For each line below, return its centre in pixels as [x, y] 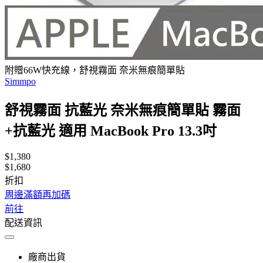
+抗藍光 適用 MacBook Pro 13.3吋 [111, 131]
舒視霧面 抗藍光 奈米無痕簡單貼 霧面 [123, 110]
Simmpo [20, 81]
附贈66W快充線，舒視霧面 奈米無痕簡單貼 [95, 70]
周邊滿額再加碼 [38, 194]
